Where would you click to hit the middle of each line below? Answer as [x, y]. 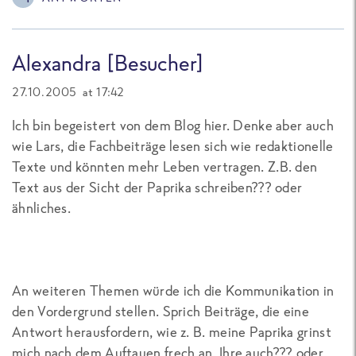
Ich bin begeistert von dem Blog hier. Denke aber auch [173, 125]
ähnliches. [41, 207]
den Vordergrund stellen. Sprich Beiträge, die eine [161, 311]
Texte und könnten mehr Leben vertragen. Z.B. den [165, 166]
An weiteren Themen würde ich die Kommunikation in [173, 290]
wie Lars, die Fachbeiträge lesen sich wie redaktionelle [173, 145]
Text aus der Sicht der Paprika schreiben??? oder [157, 187]
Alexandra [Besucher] [108, 62]
